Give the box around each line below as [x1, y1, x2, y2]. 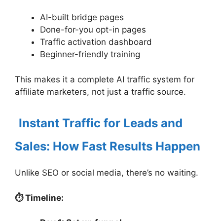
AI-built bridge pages [40, 12, 124, 23]
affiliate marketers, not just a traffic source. [15, 86, 186, 97]
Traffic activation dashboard [40, 37, 152, 47]
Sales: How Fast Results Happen [15, 139, 200, 154]
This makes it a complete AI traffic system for [15, 74, 194, 84]
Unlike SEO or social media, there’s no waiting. [15, 168, 198, 178]
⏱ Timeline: [15, 192, 64, 203]
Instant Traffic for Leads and [19, 116, 183, 131]
